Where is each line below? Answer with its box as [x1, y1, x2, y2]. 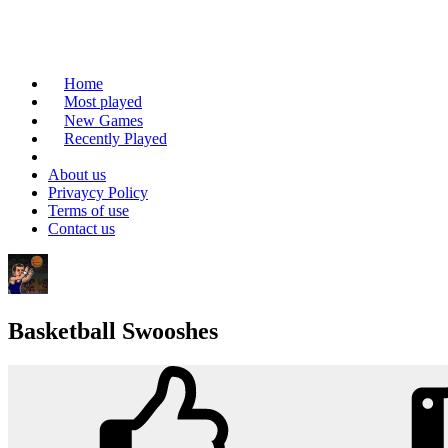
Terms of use [48, 202, 129, 220]
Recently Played [64, 130, 167, 148]
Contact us [48, 220, 115, 238]
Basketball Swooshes [8, 318, 218, 345]
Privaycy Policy [48, 184, 148, 202]
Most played [64, 93, 142, 111]
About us [48, 166, 106, 184]
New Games [64, 111, 143, 129]
